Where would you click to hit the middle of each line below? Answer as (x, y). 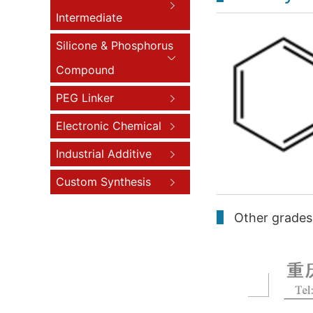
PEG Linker (85, 98)
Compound (85, 70)
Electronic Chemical (109, 126)
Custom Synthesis (103, 182)
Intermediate (89, 17)
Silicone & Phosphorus (115, 45)
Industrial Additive (104, 154)
